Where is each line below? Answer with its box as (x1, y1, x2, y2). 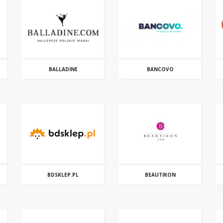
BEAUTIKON (144, 171, 176, 178)
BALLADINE (48, 66, 78, 73)
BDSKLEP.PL (47, 171, 79, 178)
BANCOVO (146, 66, 174, 73)
